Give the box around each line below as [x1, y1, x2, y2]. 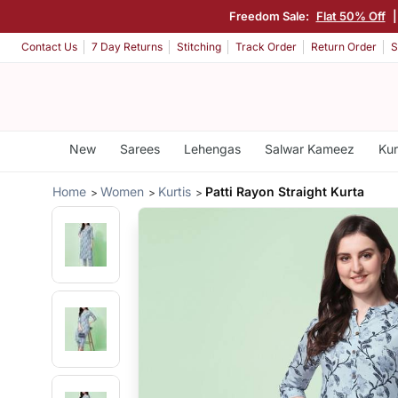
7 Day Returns [92, 40, 163, 54]
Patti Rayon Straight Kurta [205, 183, 365, 199]
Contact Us [21, 40, 77, 54]
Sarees [119, 141, 160, 156]
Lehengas [183, 141, 241, 156]
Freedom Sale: [228, 8, 312, 23]
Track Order [235, 40, 297, 54]
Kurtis [158, 183, 192, 199]
